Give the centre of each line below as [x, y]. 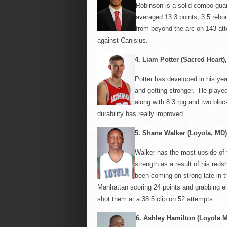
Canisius [133, 40]
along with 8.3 [156, 102]
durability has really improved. [141, 114]
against [109, 40]
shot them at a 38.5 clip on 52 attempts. [156, 199]
